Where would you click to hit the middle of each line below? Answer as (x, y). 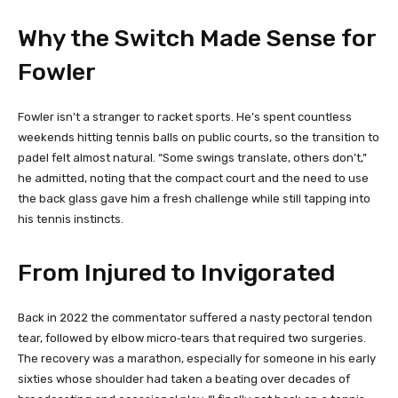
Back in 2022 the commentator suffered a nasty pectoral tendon (195, 317)
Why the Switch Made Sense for (197, 38)
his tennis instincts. (71, 219)
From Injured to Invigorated (176, 272)
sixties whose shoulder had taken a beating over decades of (184, 378)
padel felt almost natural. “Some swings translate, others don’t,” (192, 157)
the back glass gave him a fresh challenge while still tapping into (194, 198)
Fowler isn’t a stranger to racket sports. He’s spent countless (185, 116)
